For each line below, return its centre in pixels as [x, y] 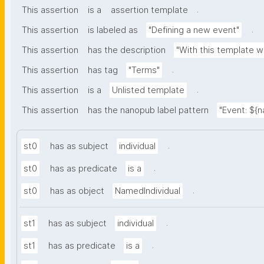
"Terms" [144, 70]
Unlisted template [148, 90]
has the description [127, 50]
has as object [77, 191]
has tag [103, 70]
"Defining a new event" [194, 30]
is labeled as [113, 30]
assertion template [149, 10]
